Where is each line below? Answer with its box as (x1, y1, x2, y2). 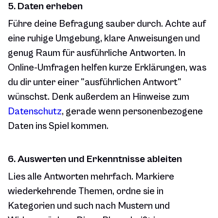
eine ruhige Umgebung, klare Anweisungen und (8, 33, 200, 45)
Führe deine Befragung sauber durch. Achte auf (8, 18, 206, 30)
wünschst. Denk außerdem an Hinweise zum (8, 91, 189, 103)
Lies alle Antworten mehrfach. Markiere (8, 171, 174, 183)
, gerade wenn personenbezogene (62, 106, 203, 118)
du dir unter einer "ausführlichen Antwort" (8, 77, 182, 89)
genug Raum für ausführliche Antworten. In (8, 48, 185, 59)
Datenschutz (8, 106, 62, 118)
